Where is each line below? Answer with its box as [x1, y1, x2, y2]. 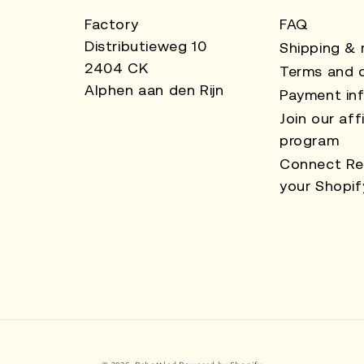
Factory [84, 15, 139, 32]
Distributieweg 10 [84, 37, 207, 54]
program [279, 132, 340, 149]
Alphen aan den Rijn [84, 81, 224, 98]
